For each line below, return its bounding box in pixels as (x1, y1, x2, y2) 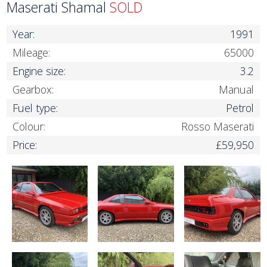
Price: (13, 138, 38, 153)
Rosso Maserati (181, 119, 254, 134)
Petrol (226, 101, 254, 116)
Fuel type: (13, 101, 58, 116)
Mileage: (13, 45, 51, 60)
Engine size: (13, 64, 66, 79)
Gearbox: (13, 82, 54, 97)
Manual (219, 82, 254, 97)
